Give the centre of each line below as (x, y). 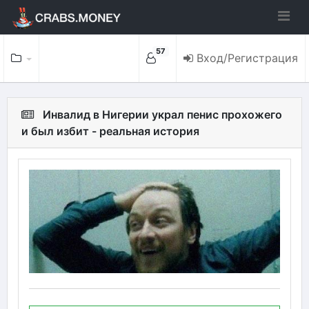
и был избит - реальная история (110, 131)
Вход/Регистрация (247, 58)
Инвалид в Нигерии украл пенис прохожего (162, 114)
